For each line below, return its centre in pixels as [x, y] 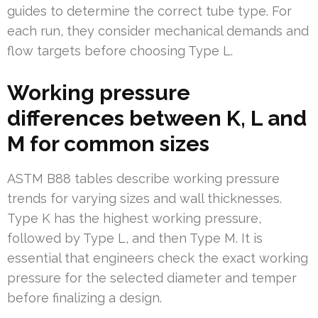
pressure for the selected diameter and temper [152, 278]
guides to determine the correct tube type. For [149, 11]
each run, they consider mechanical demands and [158, 31]
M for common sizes [108, 144]
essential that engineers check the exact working [158, 258]
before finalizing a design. [84, 298]
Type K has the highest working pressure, [134, 219]
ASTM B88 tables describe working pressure [143, 179]
